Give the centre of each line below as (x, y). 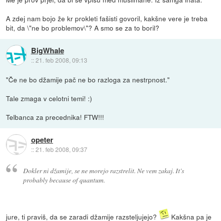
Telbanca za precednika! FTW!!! (55, 117)
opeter (42, 139)
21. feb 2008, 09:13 (61, 60)
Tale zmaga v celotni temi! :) (49, 98)
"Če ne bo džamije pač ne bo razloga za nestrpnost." (88, 80)
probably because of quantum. (64, 180)
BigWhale (47, 50)
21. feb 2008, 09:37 (61, 149)
